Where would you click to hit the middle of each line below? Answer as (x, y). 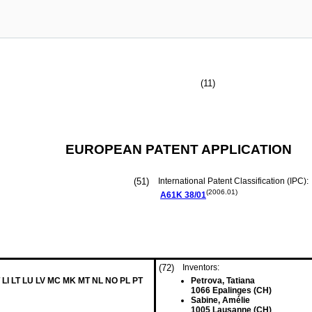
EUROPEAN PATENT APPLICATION (179, 149)
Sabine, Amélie (220, 300)
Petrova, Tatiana (223, 281)
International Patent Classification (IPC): (234, 181)
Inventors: (201, 267)
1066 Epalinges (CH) (231, 290)
